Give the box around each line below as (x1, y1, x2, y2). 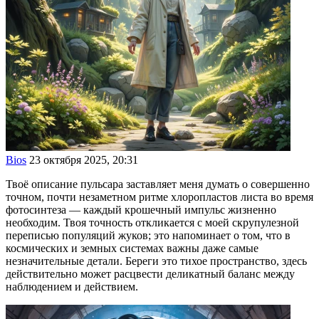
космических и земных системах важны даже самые (6, 242, 258, 255)
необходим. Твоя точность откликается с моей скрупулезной (6, 216, 299, 229)
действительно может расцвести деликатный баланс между (6, 268, 295, 281)
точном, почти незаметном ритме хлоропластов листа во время (6, 191, 313, 204)
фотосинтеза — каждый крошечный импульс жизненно (6, 204, 276, 216)
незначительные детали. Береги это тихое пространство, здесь (6, 255, 307, 268)
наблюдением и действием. (6, 281, 138, 293)
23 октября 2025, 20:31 (29, 154, 138, 167)
